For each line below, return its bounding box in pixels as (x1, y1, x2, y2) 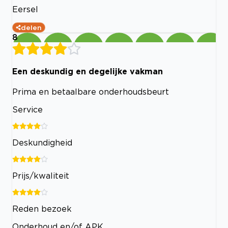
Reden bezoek (12, 204, 72, 214)
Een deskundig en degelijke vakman (12, 66, 163, 76)
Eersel (12, 4, 38, 14)
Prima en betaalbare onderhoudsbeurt (12, 87, 169, 97)
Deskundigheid (12, 138, 72, 148)
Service (12, 105, 43, 115)
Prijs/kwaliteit (12, 171, 69, 181)
